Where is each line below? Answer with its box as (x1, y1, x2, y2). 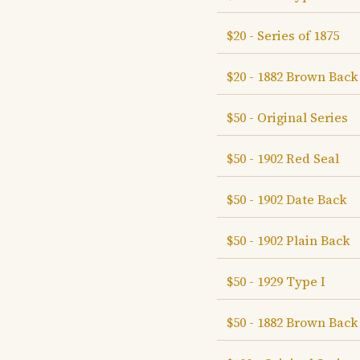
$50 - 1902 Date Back (227, 190, 347, 208)
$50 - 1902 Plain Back (227, 231, 350, 249)
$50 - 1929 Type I (227, 272, 325, 290)
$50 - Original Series (227, 108, 348, 126)
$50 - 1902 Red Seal (227, 149, 339, 167)
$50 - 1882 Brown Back (227, 313, 358, 331)
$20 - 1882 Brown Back (227, 67, 358, 85)
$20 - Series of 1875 (227, 27, 339, 44)
